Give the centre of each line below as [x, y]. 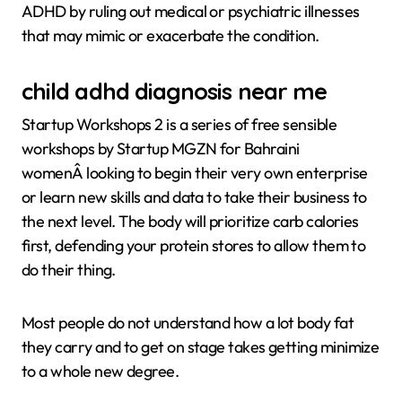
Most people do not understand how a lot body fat [188, 322]
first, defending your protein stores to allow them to [194, 245]
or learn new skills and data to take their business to [194, 197]
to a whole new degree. [100, 371]
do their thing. [69, 269]
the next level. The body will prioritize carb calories [190, 221]
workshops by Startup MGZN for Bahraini [161, 148]
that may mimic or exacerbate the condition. [170, 36]
